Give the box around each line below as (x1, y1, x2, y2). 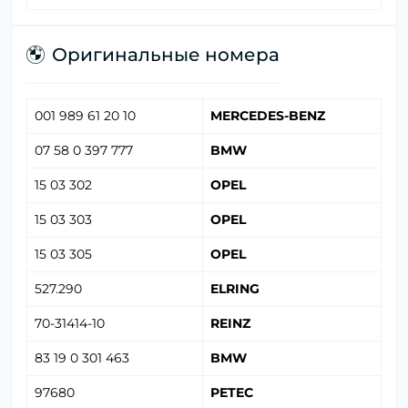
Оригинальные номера (52, 44, 280, 66)
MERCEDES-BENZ (210, 107, 325, 125)
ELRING (210, 280, 260, 298)
